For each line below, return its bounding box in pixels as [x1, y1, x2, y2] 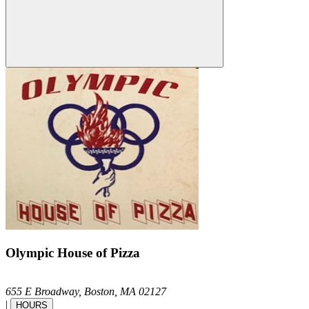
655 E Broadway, [6, 286, 84, 298]
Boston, [84, 286, 120, 298]
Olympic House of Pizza [6, 245, 140, 260]
